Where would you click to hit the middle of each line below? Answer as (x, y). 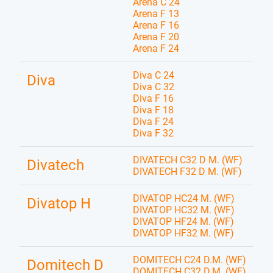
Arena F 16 (156, 25)
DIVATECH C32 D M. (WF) (188, 160)
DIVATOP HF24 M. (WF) (183, 222)
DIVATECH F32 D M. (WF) (187, 172)
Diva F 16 (153, 98)
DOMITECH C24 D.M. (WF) (190, 260)
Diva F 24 (153, 122)
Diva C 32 (154, 87)
